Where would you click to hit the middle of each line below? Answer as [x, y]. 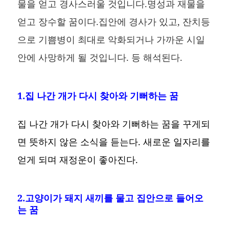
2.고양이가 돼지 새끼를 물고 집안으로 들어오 [111, 198]
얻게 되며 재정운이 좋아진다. [78, 159]
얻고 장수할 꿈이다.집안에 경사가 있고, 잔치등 [114, 21]
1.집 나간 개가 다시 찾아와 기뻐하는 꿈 [98, 95]
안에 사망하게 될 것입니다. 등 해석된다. [100, 57]
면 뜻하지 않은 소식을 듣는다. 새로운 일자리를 [114, 141]
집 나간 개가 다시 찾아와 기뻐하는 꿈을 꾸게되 [114, 123]
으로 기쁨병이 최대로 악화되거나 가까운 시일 [111, 39]
